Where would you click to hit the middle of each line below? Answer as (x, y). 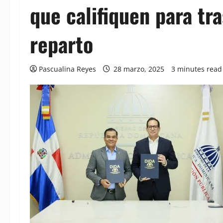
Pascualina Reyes (67, 69)
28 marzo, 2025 (139, 69)
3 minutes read (197, 69)
